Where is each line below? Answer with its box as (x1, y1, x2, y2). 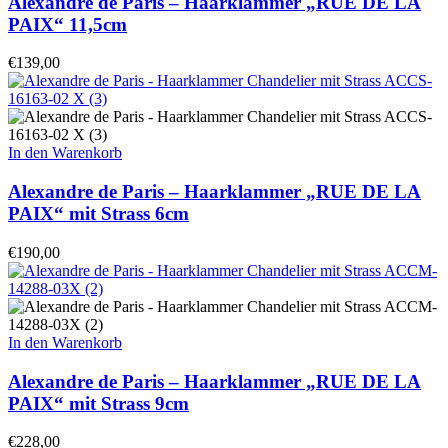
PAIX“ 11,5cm (8, 13, 127, 35)
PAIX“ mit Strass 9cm (8, 392, 189, 414)
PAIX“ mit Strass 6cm (8, 203, 189, 225)
